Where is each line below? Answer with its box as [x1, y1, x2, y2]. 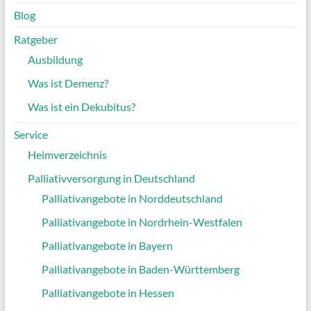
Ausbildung [27, 52, 83, 66]
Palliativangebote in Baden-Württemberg [41, 262, 239, 276]
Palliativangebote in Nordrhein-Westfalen [41, 215, 242, 228]
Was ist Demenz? [27, 76, 108, 90]
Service [13, 127, 48, 141]
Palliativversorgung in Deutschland [27, 171, 195, 185]
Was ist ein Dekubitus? [27, 99, 135, 113]
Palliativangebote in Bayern [41, 238, 173, 252]
